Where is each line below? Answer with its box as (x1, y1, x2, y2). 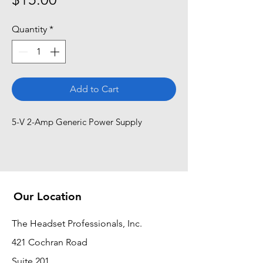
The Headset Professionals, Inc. (12, 217, 142, 229)
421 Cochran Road (12, 236, 87, 248)
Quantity (12, 23, 47, 35)
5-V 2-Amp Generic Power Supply (12, 116, 142, 127)
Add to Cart (69, 83, 119, 95)
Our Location (14, 189, 82, 203)
